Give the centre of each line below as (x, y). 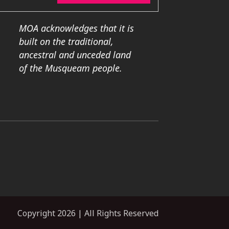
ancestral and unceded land (75, 55)
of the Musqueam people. (71, 68)
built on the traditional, (66, 42)
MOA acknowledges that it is (77, 28)
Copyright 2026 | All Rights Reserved (88, 213)
